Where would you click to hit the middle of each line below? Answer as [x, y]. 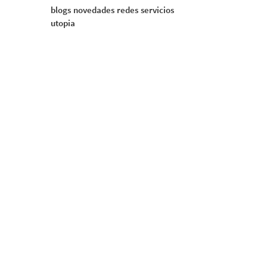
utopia [63, 23]
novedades [94, 10]
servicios [157, 10]
